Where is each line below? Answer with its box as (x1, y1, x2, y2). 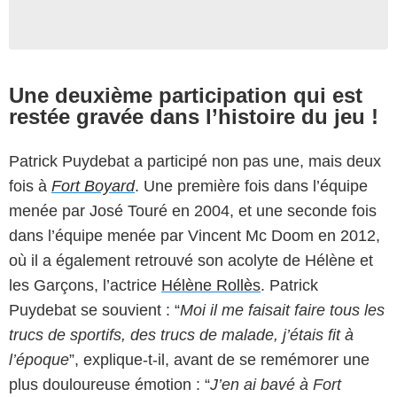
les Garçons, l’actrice (9, 276, 161, 294)
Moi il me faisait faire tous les (180, 300, 385, 319)
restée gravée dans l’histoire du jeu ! (9, 104, 378, 128)
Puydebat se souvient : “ (9, 300, 180, 319)
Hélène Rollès (161, 276, 261, 294)
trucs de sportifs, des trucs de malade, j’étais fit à (9, 325, 354, 344)
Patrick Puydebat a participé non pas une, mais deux (9, 152, 381, 170)
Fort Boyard (51, 176, 135, 195)
